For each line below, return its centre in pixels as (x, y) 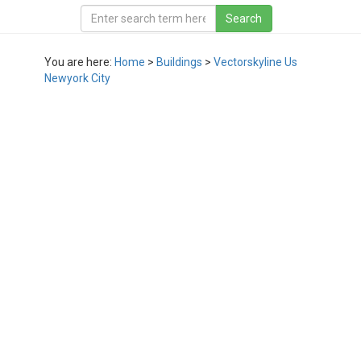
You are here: (79, 62)
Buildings (179, 62)
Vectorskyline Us (255, 62)
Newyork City (77, 78)
